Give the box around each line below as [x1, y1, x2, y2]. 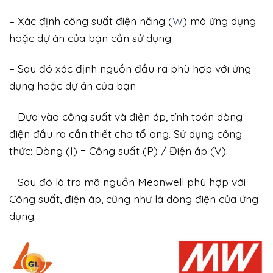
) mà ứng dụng [183, 13, 256, 27]
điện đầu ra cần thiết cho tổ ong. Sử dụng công [9, 127, 242, 141]
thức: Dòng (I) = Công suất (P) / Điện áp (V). [9, 144, 228, 158]
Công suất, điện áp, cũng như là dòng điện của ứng [9, 192, 258, 206]
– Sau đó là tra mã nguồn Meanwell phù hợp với [9, 175, 246, 189]
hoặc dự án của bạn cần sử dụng [9, 30, 171, 44]
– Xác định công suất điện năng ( [9, 13, 172, 27]
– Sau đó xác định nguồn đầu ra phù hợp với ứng [9, 62, 251, 76]
